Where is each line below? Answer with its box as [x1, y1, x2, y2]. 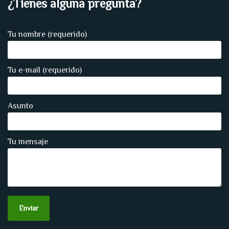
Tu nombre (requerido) [8, 30, 87, 39]
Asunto [8, 101, 33, 110]
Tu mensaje [8, 137, 48, 146]
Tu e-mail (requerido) [8, 65, 82, 75]
